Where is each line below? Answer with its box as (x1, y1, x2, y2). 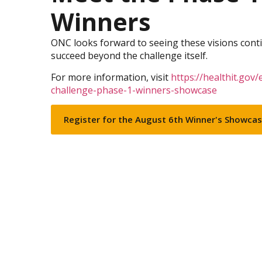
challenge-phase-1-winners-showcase (51, 83, 217, 96)
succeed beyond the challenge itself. (51, 49, 210, 63)
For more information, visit (51, 70, 171, 84)
